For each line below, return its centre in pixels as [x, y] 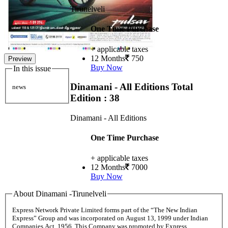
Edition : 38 [95, 98]
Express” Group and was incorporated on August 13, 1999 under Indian [110, 218]
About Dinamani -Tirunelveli [60, 193]
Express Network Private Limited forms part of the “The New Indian [105, 210]
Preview [20, 59]
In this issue [32, 68]
